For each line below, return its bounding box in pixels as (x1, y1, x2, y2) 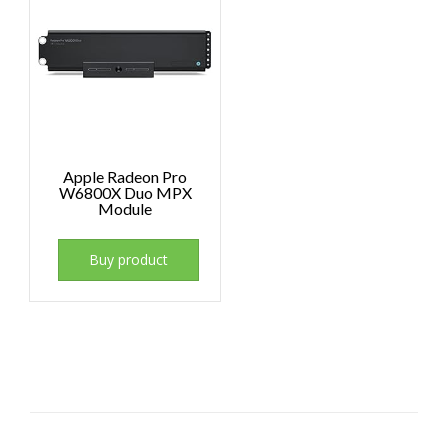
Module (98, 199, 153, 219)
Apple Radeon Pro (63, 167, 188, 187)
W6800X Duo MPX (58, 183, 192, 203)
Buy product (89, 250, 169, 270)
